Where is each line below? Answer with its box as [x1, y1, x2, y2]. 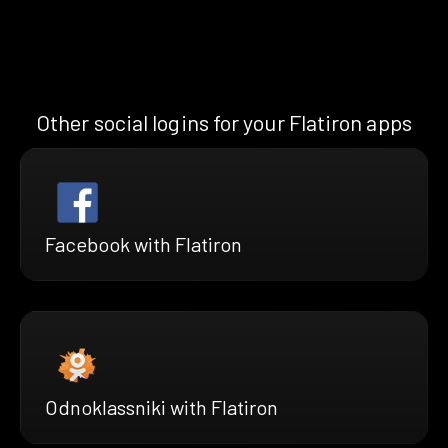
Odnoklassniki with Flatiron [45, 394, 278, 419]
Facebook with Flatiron [45, 231, 242, 256]
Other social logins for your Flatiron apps [36, 108, 412, 135]
